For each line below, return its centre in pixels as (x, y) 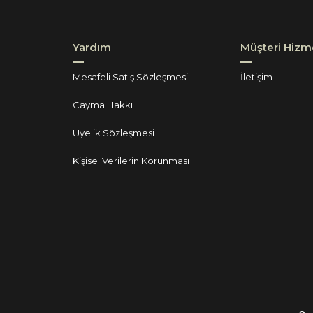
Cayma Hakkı (103, 105)
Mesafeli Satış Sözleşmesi (130, 77)
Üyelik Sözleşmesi (114, 133)
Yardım (92, 47)
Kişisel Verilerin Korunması (131, 161)
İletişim (256, 77)
